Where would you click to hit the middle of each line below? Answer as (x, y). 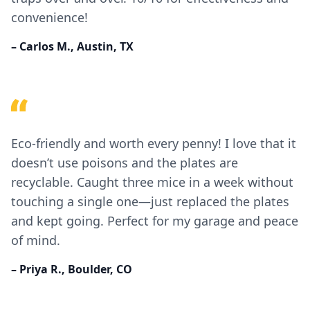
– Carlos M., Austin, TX (72, 46)
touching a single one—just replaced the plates (150, 201)
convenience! (49, 17)
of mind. (36, 240)
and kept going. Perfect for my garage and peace (155, 221)
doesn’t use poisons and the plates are (125, 163)
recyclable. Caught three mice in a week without (152, 182)
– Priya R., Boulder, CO (72, 269)
